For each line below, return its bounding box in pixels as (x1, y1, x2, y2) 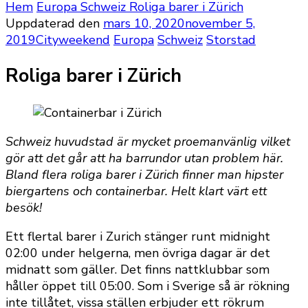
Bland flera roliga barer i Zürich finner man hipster (5, 166, 283, 183)
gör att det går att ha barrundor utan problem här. (5, 149, 283, 166)
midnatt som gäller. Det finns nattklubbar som (5, 261, 269, 278)
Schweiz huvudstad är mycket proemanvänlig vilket (5, 133, 290, 150)
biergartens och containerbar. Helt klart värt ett (5, 182, 267, 199)
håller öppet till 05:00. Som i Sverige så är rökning (5, 277, 290, 294)
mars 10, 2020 (103, 15, 185, 32)
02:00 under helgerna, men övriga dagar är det (5, 244, 270, 261)
